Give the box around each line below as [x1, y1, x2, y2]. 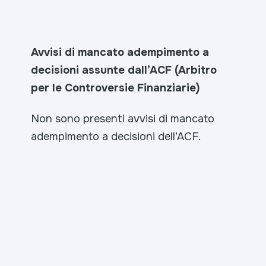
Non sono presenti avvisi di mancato [31, 111, 215, 126]
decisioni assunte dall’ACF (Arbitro [31, 62, 217, 77]
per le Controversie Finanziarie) [31, 80, 201, 95]
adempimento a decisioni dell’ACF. [31, 129, 201, 144]
